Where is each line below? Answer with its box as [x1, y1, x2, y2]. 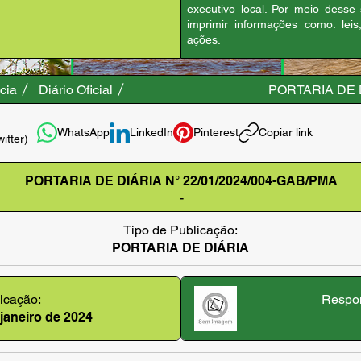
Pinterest [193, 126, 239, 139]
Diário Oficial [39, 81, 113, 98]
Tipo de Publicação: [122, 222, 238, 238]
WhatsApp [57, 126, 110, 139]
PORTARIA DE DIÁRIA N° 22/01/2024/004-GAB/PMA [25, 173, 338, 189]
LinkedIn [130, 126, 173, 139]
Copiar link [259, 126, 313, 139]
